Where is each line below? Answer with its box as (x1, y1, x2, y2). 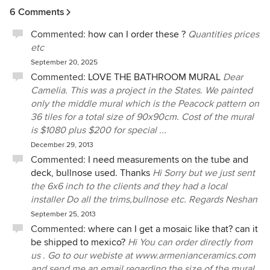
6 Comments (10, 6, 64, 18)
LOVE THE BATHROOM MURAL (88, 71, 221, 83)
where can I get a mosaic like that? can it (88, 223, 258, 235)
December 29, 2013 (31, 140, 93, 149)
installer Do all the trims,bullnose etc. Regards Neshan (31, 193, 257, 206)
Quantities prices (188, 28, 259, 40)
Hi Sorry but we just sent (152, 167, 255, 179)
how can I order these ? (88, 28, 186, 40)
